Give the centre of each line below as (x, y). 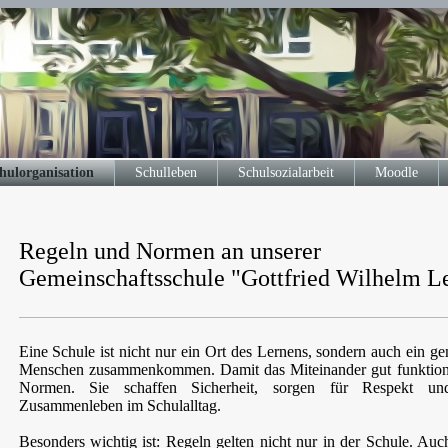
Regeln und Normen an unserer (172, 251)
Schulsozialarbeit (285, 172)
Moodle (396, 172)
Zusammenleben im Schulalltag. (119, 405)
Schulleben (165, 172)
